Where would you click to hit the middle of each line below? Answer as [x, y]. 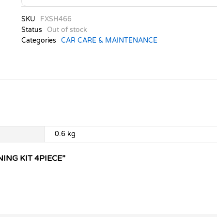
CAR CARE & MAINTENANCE [109, 41]
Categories [39, 41]
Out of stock [67, 30]
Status [31, 30]
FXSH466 [56, 19]
